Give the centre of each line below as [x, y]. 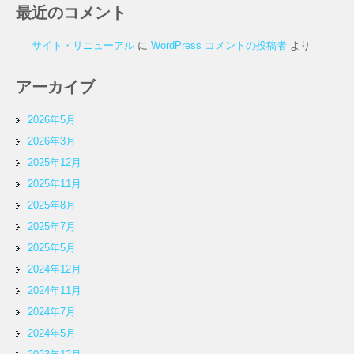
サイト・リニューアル [83, 46]
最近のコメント [71, 13]
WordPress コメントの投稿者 [219, 46]
